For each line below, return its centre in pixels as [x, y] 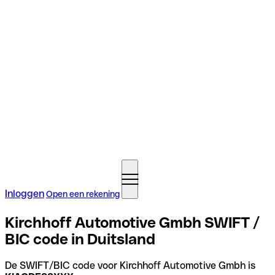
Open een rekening [83, 194]
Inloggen [25, 194]
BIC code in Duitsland [80, 239]
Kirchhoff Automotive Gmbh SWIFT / [132, 222]
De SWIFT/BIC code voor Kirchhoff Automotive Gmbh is [130, 265]
